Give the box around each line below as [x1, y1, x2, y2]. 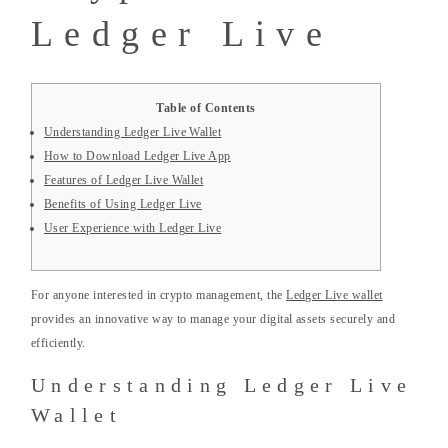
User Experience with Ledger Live [44, 221, 222, 236]
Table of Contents [156, 101, 256, 116]
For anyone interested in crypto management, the [31, 288, 287, 303]
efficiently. [31, 336, 86, 351]
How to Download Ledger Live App [44, 149, 231, 164]
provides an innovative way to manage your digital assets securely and [31, 312, 396, 327]
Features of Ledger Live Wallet [44, 173, 204, 188]
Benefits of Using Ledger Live [44, 197, 202, 212]
